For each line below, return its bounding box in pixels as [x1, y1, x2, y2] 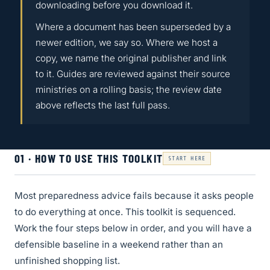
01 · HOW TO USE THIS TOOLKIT [14, 151, 163, 166]
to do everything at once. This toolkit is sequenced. [14, 206, 236, 218]
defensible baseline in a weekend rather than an [14, 239, 223, 251]
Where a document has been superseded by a [36, 21, 231, 33]
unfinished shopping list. [14, 255, 120, 267]
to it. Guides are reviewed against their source [36, 68, 230, 80]
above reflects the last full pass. [36, 99, 170, 111]
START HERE [168, 154, 206, 162]
